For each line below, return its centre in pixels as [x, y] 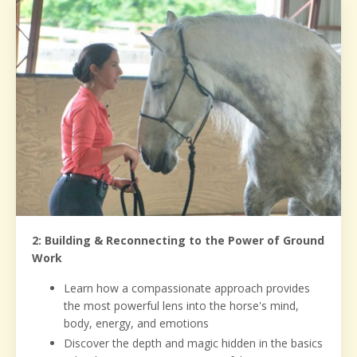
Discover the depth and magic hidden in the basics [193, 343]
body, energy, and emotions [136, 323]
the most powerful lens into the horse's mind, [181, 305]
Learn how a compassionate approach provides [187, 288]
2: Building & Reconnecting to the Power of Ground [178, 240]
